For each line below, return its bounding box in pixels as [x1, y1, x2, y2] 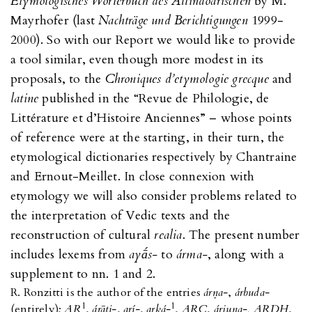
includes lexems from [10, 245, 130, 263]
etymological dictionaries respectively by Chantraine [10, 148, 297, 166]
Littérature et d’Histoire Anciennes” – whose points [10, 109, 292, 127]
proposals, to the [10, 70, 105, 88]
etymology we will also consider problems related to [10, 187, 297, 205]
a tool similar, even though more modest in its [10, 50, 264, 68]
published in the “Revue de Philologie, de [38, 89, 270, 107]
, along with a [208, 245, 284, 263]
